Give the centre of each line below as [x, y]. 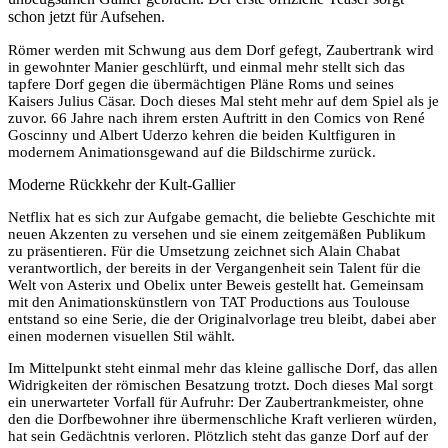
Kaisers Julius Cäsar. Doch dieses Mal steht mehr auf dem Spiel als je [223, 100]
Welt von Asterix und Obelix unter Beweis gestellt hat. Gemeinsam [216, 284]
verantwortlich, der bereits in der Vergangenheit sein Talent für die [214, 267]
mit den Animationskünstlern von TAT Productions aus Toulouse [209, 301]
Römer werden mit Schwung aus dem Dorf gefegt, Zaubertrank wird [221, 49]
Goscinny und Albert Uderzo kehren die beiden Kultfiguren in [202, 134]
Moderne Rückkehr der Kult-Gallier [121, 184]
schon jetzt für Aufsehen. [86, 16]
